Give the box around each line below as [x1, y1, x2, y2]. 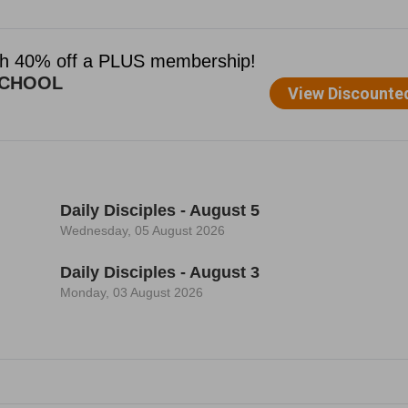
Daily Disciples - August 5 [59, 201, 260, 219]
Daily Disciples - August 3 [59, 263, 260, 281]
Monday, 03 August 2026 [59, 285, 203, 300]
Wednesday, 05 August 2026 [59, 223, 225, 238]
